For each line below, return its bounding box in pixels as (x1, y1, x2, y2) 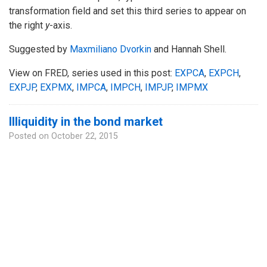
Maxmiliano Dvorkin (70, 44, 151, 55)
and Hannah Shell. (151, 44, 226, 55)
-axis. (49, 20, 72, 32)
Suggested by (9, 44, 70, 55)
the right (9, 20, 45, 32)
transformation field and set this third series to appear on (9, 5, 246, 17)
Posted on (9, 131, 49, 142)
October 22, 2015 (51, 131, 118, 142)
